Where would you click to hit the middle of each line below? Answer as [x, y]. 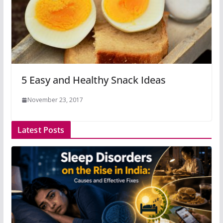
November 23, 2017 [55, 100]
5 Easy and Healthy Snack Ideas [93, 80]
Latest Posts [41, 130]
